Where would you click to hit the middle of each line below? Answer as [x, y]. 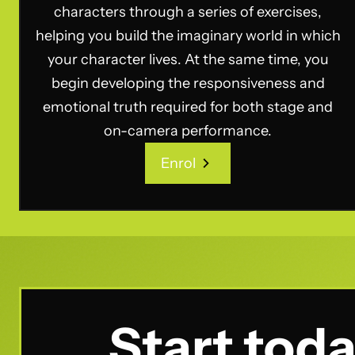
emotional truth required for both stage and [188, 107]
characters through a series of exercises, [188, 12]
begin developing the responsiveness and [188, 83]
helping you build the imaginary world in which [188, 36]
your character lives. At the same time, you [188, 59]
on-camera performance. [188, 131]
